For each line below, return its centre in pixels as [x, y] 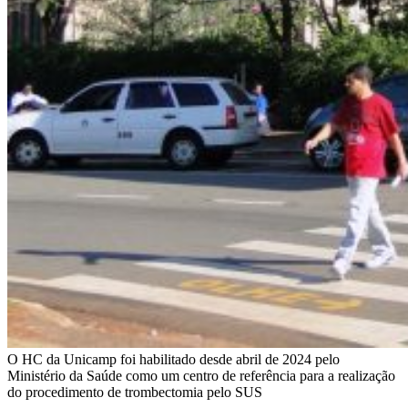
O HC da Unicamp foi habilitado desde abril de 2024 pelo [173, 359]
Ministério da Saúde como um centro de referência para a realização [201, 375]
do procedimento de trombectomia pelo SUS [135, 392]
